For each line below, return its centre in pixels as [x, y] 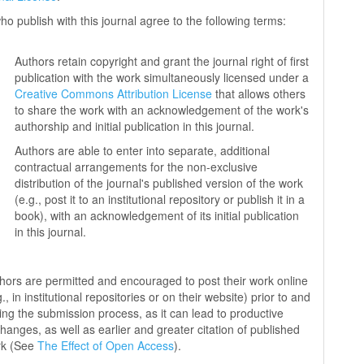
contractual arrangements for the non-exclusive [136, 167]
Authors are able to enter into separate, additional [143, 150]
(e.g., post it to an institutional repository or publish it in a [160, 199]
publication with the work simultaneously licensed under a [162, 77]
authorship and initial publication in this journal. [135, 126]
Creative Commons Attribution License [114, 93]
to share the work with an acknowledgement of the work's [162, 110]
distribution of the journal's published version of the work [159, 183]
